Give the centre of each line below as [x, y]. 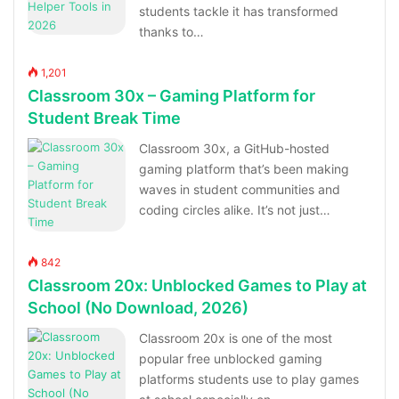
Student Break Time [105, 118]
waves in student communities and [240, 190]
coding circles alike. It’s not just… [235, 210]
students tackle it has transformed [239, 12]
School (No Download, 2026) [138, 308]
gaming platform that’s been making [244, 169]
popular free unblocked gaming [231, 359]
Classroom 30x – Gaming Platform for [172, 96]
